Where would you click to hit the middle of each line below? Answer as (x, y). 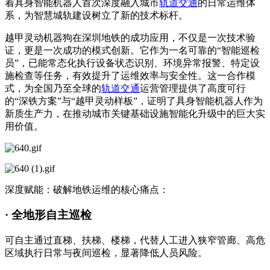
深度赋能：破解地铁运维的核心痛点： (87, 189)
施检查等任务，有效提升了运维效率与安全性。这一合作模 (130, 75)
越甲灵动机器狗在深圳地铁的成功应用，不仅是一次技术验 (130, 37)
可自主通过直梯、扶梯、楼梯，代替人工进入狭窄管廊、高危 (135, 240)
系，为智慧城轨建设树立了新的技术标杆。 (96, 15)
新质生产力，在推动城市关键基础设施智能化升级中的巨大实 (135, 113)
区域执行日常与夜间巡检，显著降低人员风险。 (106, 253)
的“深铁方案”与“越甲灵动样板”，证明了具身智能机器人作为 (134, 101)
